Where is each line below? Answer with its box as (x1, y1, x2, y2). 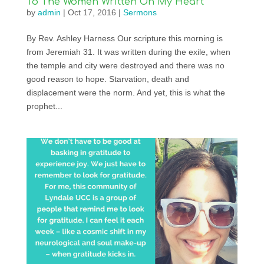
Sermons (123, 8, 157, 18)
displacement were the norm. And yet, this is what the (26, 88, 225, 98)
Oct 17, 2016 (67, 8, 116, 18)
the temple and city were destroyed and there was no (26, 61, 225, 71)
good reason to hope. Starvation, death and (26, 74, 189, 84)
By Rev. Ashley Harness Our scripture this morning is (26, 34, 223, 44)
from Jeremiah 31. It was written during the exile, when (26, 47, 230, 57)
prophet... (26, 101, 62, 111)
